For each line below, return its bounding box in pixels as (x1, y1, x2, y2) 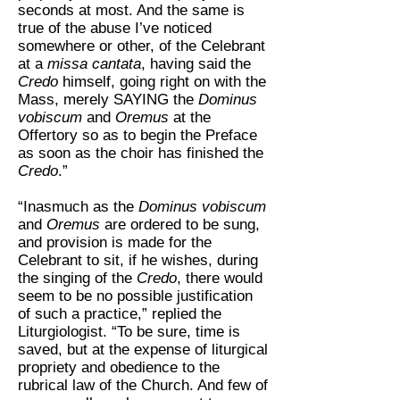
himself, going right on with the (62, 73, 266, 91)
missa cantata (47, 55, 141, 73)
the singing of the (18, 270, 137, 287)
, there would (177, 270, 262, 287)
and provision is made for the (18, 234, 212, 252)
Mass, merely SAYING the (18, 91, 198, 109)
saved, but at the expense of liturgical (18, 341, 268, 359)
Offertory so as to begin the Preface (18, 127, 257, 145)
